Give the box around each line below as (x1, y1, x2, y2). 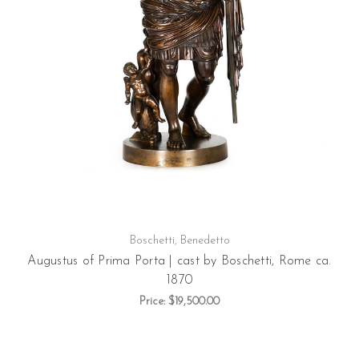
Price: (139, 296, 168, 309)
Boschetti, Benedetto (129, 235, 230, 248)
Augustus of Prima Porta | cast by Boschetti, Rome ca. (27, 255, 332, 268)
